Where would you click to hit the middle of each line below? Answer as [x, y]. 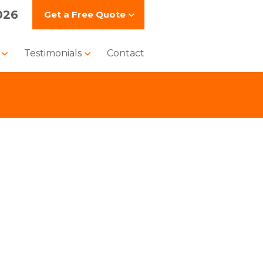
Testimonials [54, 53]
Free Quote [98, 14]
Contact [125, 53]
